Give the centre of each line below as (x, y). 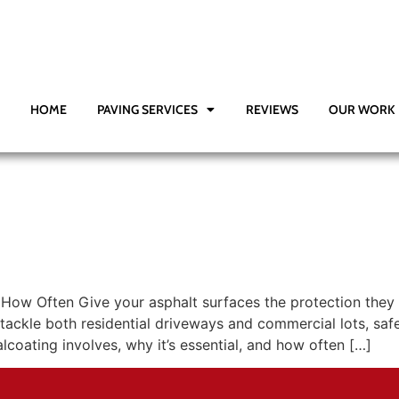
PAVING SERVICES (148, 110)
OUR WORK (361, 110)
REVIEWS (272, 110)
